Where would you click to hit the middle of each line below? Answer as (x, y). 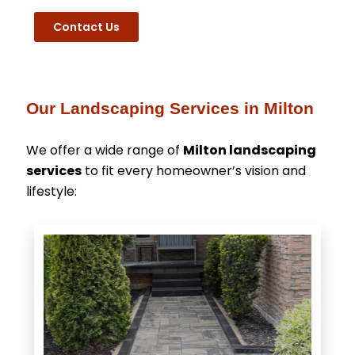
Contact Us (86, 27)
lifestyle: (52, 191)
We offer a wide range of (105, 150)
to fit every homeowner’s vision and (194, 171)
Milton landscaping (250, 150)
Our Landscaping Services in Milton (170, 108)
